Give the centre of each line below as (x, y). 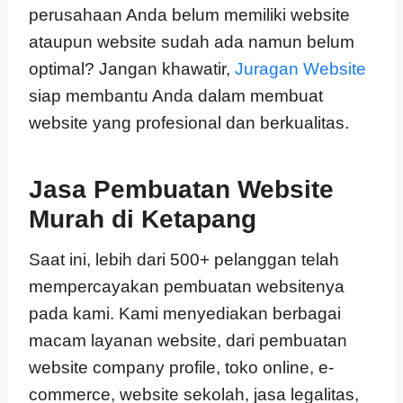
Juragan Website (300, 69)
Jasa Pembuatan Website (181, 189)
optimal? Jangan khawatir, (132, 69)
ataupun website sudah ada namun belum (192, 42)
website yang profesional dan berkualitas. (189, 123)
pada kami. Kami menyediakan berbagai (185, 313)
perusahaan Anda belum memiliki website (189, 15)
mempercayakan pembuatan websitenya (187, 287)
